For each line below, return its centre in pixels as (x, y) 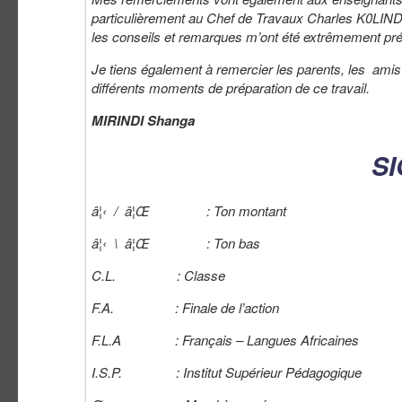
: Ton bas (210, 242)
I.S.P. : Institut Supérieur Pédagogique (227, 371)
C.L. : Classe (158, 275)
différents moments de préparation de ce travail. (231, 87)
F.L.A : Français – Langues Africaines (225, 339)
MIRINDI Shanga (143, 120)
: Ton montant (218, 210)
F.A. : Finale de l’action (185, 307)
